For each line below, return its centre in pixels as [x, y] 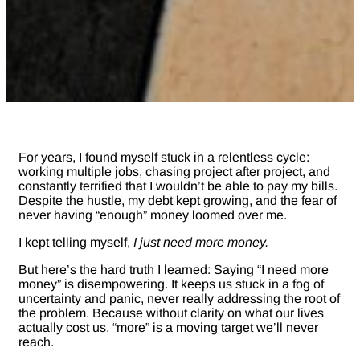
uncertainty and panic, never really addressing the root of [179, 298]
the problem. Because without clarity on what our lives [171, 313]
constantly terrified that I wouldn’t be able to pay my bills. [178, 186]
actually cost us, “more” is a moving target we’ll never [168, 327]
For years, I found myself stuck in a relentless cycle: [164, 157]
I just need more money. [201, 242]
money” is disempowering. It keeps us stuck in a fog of [171, 284]
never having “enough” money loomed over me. [153, 215]
